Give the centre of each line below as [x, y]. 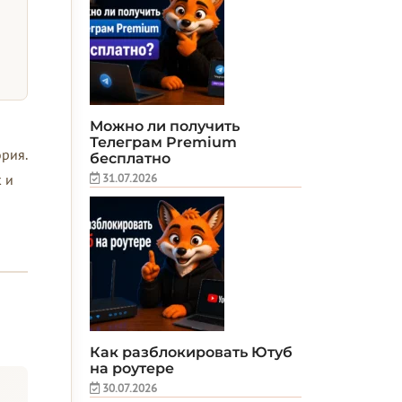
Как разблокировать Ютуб [192, 352]
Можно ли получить [165, 126]
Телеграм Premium [164, 142]
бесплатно [131, 158]
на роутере [132, 368]
